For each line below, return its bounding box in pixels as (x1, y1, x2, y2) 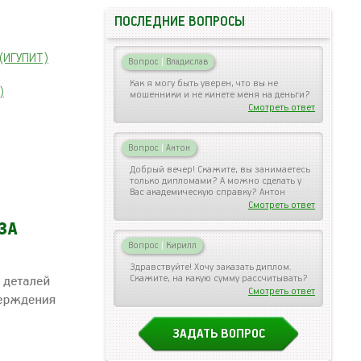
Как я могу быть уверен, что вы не (130, 77, 278, 89)
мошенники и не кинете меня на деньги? (130, 89, 310, 101)
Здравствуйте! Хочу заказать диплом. (130, 261, 292, 273)
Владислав (164, 56, 208, 67)
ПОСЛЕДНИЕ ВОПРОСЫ (114, 15, 245, 30)
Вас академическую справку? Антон (130, 186, 285, 198)
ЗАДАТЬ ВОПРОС (172, 326, 265, 342)
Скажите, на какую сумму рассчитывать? (130, 272, 308, 284)
